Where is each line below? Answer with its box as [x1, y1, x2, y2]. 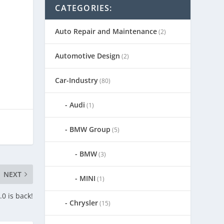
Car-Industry [55, 75, 98, 85]
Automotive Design [55, 51, 120, 61]
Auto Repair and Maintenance [55, 26, 157, 36]
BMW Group [69, 124, 111, 134]
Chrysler [69, 198, 98, 208]
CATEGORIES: [55, 2, 112, 14]
